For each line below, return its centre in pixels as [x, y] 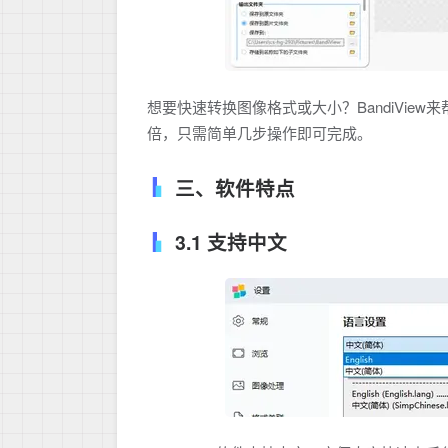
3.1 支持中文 [231, 242]
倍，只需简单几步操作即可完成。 [259, 132]
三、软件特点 [235, 187]
